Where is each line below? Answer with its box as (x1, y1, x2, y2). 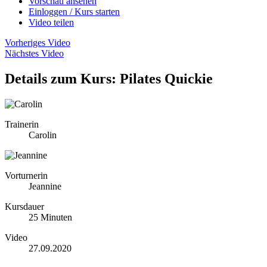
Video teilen (29, 17, 74, 27)
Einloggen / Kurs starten (29, 6, 120, 17)
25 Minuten (29, 212, 72, 222)
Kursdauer (5, 201, 44, 212)
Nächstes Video (5, 48, 64, 58)
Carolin (29, 129, 57, 140)
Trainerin (5, 119, 39, 129)
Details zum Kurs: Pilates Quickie (5, 70, 213, 86)
